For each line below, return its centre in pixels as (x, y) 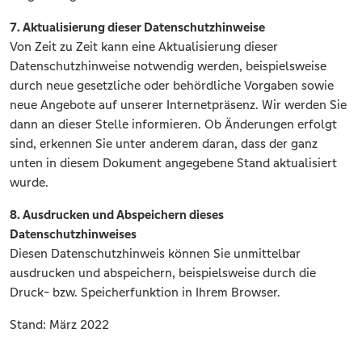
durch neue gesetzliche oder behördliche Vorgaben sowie (172, 86)
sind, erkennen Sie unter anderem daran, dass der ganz (164, 144)
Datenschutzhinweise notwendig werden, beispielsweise (168, 66)
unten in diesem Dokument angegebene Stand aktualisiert (173, 163)
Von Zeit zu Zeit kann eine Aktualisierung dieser (144, 47)
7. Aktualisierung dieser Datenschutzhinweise (137, 27)
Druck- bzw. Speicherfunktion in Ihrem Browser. (145, 293)
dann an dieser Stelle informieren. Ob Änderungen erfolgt (173, 124)
